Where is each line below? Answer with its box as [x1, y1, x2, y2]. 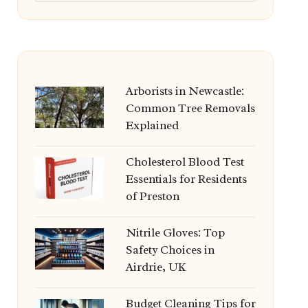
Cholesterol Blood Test [125, 155, 244, 169]
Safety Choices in [125, 243, 214, 257]
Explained [125, 118, 179, 133]
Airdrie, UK [125, 260, 186, 274]
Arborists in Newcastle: [125, 84, 244, 98]
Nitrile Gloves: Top [125, 225, 225, 240]
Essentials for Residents [125, 172, 247, 186]
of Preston [125, 189, 179, 203]
